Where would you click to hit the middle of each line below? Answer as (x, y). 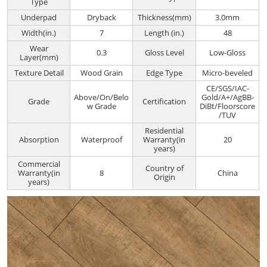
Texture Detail (39, 72)
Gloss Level (164, 52)
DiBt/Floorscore (228, 106)
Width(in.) (39, 32)
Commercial (39, 164)
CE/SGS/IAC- (227, 88)
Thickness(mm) (164, 17)
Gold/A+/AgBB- (227, 97)
